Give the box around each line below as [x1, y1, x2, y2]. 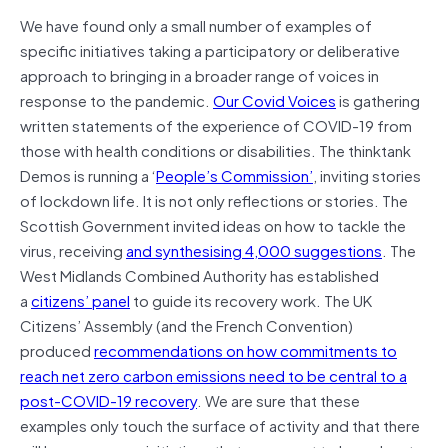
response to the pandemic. [20, 87, 213, 112]
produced [20, 337, 94, 362]
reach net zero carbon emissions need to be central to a [20, 362, 407, 387]
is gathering [336, 87, 420, 112]
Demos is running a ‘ [20, 162, 156, 187]
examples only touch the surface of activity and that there [20, 412, 420, 437]
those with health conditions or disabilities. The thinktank [20, 137, 411, 162]
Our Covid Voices [213, 87, 336, 112]
